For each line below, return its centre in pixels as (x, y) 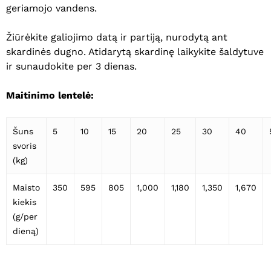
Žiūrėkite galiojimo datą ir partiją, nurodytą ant (117, 38)
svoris (24, 146)
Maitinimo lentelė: (50, 96)
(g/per (25, 217)
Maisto (26, 188)
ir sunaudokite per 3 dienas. (71, 67)
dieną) (26, 231)
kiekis (24, 202)
